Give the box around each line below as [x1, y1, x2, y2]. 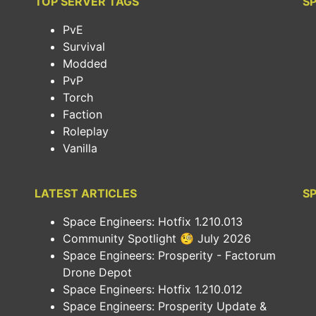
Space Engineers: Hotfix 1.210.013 [63, 214, 243, 229]
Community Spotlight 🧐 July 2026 [63, 231, 251, 245]
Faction [63, 107, 102, 121]
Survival [63, 39, 105, 54]
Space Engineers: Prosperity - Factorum [63, 248, 276, 262]
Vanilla [63, 141, 97, 155]
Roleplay [63, 124, 109, 138]
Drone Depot [63, 265, 132, 279]
